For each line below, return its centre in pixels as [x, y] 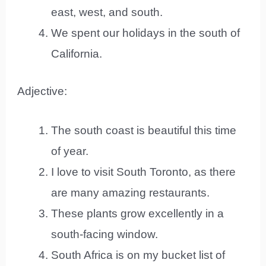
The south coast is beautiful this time [144, 130]
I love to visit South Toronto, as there [144, 172]
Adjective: [42, 91]
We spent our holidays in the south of [146, 33]
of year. [70, 151]
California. [77, 53]
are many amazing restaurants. [131, 192]
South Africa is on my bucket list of [138, 255]
